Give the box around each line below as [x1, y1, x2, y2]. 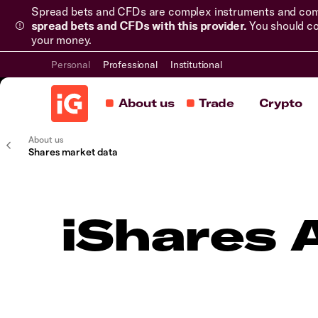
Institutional [170, 58, 222, 71]
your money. [31, 33, 92, 47]
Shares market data [28, 146, 118, 158]
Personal [51, 58, 90, 71]
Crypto [258, 96, 302, 110]
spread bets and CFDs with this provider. [31, 18, 246, 33]
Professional [102, 58, 158, 71]
